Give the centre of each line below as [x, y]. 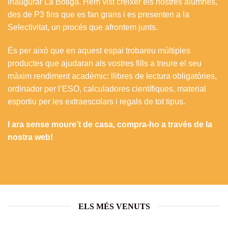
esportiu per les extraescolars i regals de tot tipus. [96, 101]
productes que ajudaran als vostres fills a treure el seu [105, 63]
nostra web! [30, 137]
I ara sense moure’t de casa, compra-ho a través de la [110, 125]
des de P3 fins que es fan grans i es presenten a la [98, 14]
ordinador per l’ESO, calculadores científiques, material [107, 89]
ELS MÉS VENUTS [114, 206]
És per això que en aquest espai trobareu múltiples [99, 50]
